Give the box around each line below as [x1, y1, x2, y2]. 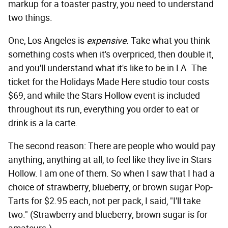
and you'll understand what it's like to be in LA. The [8, 63, 207, 74]
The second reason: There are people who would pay [8, 140, 215, 152]
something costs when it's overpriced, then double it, [8, 49, 213, 61]
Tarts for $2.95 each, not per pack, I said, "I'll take [8, 195, 201, 207]
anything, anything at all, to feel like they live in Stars [8, 154, 212, 166]
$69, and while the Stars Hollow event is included [8, 90, 200, 102]
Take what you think [129, 35, 210, 47]
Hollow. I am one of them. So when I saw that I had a [8, 168, 215, 180]
